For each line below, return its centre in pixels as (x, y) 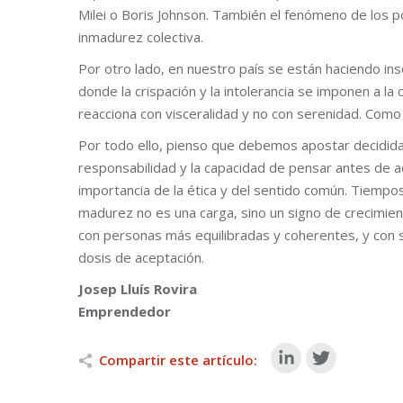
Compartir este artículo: (178, 360)
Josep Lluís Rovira (138, 289)
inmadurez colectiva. (141, 37)
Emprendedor (125, 311)
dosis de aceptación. (141, 257)
